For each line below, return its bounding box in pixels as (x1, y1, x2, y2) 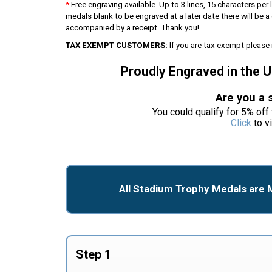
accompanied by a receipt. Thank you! (65, 23, 199, 32)
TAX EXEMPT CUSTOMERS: (65, 41, 168, 50)
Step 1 (75, 246, 111, 262)
